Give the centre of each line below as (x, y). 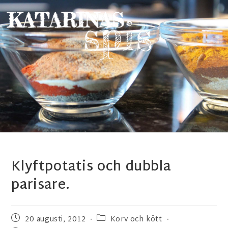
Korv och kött (136, 220)
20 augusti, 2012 (55, 220)
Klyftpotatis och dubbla (91, 167)
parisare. (41, 186)
